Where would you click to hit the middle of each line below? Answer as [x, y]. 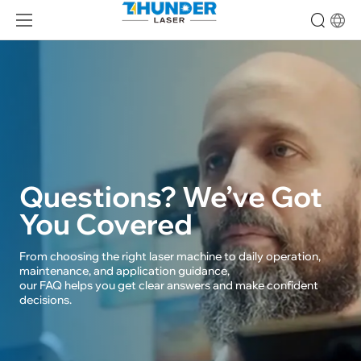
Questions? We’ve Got [170, 196]
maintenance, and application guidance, [125, 271]
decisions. [45, 300]
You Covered [106, 224]
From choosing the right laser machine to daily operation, [171, 257]
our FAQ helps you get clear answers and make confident [170, 286]
